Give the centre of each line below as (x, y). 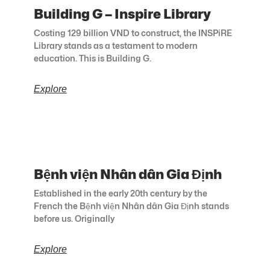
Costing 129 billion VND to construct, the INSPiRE (133, 33)
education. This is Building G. (92, 58)
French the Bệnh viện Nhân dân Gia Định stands (131, 206)
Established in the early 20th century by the (120, 193)
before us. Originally (74, 219)
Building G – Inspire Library (122, 14)
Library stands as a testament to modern (115, 46)
